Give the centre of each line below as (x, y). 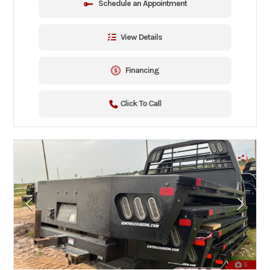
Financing (142, 70)
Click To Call (140, 104)
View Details (141, 37)
